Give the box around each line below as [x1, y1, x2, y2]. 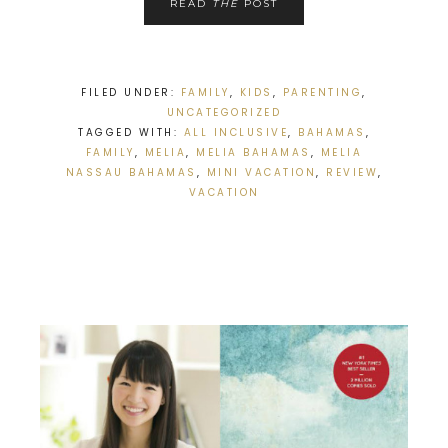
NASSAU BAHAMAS [65, 165, 197, 181]
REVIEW [326, 165, 378, 181]
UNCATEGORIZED [166, 105, 282, 121]
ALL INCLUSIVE [183, 125, 288, 141]
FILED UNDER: [81, 85, 181, 101]
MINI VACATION [206, 165, 316, 181]
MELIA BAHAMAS [196, 145, 311, 161]
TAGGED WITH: [78, 125, 184, 141]
